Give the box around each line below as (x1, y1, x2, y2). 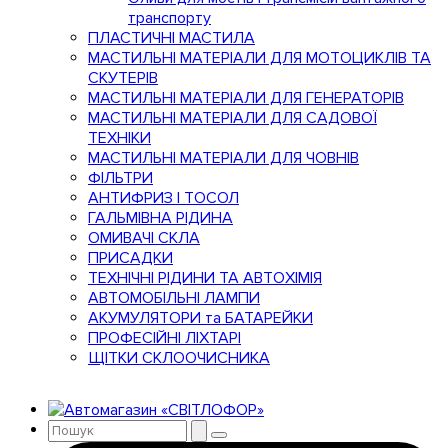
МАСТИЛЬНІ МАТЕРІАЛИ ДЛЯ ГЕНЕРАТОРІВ (88, 88, 404, 108)
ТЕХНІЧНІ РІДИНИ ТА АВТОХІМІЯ (88, 268, 322, 288)
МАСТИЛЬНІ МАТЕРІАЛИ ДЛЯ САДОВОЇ (88, 108, 377, 128)
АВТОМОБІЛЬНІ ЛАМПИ (88, 288, 260, 308)
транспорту (128, 8, 211, 28)
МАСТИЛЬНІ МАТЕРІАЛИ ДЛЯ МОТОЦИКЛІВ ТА (88, 48, 431, 68)
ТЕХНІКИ (88, 128, 151, 148)
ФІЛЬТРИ (88, 168, 153, 188)
